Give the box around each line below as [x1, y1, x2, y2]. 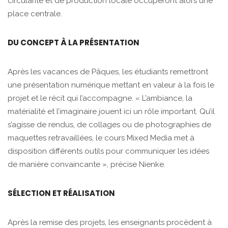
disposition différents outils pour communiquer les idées [8, 147, 209, 156]
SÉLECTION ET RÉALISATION [8, 188, 115, 199]
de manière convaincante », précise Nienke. [8, 160, 165, 169]
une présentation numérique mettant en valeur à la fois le [8, 80, 214, 90]
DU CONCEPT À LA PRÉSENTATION [8, 37, 139, 48]
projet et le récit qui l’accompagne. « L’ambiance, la [8, 94, 192, 103]
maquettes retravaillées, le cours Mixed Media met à [8, 133, 194, 143]
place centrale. [8, 9, 64, 19]
